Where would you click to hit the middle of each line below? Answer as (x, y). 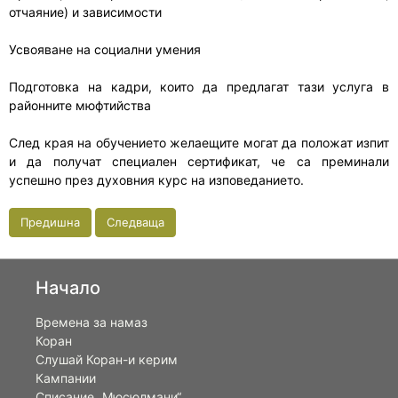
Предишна (50, 223)
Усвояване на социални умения (105, 50)
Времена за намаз (92, 322)
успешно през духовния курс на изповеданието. (156, 180)
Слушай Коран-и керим (107, 360)
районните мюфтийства (80, 106)
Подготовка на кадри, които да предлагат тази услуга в (199, 87)
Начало (68, 288)
